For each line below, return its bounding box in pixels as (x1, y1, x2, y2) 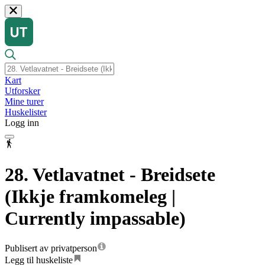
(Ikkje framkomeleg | (5, 185, 176, 207)
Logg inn (5, 118, 39, 128)
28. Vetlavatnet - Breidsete (5, 163, 215, 185)
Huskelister (5, 107, 47, 118)
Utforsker (5, 86, 40, 96)
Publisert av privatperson (5, 243, 97, 254)
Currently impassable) (5, 207, 186, 229)
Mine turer (5, 96, 44, 107)
